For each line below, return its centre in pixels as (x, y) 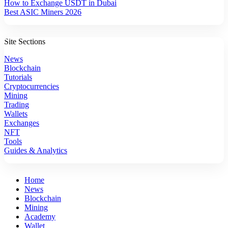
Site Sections (25, 42)
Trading (17, 105)
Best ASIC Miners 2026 (43, 12)
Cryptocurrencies (32, 87)
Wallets (16, 114)
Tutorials (18, 77)
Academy (40, 217)
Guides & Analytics (36, 151)
